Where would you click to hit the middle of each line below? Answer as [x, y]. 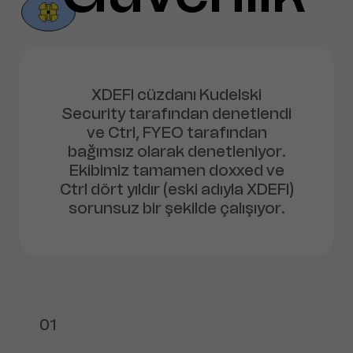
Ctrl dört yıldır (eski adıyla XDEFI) [176, 189]
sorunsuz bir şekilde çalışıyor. [176, 208]
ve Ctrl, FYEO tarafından [176, 132]
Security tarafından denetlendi [176, 113]
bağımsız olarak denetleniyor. [176, 151]
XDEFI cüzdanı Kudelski [176, 94]
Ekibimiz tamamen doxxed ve [176, 170]
